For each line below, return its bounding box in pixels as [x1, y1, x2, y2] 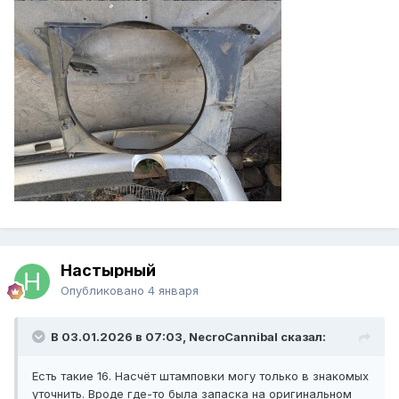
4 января [148, 283, 199, 298]
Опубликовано [61, 283, 148, 298]
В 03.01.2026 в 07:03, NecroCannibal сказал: [51, 330, 326, 345]
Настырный [61, 261, 156, 281]
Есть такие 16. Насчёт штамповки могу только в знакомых [32, 369, 369, 384]
